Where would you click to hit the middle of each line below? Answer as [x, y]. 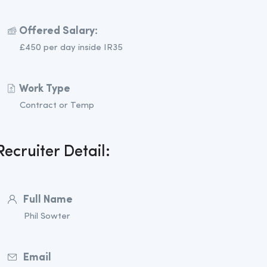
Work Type [44, 89]
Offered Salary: [58, 31]
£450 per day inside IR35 [71, 48]
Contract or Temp [57, 105]
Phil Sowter [47, 216]
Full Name [48, 199]
